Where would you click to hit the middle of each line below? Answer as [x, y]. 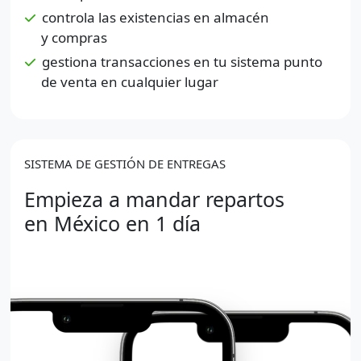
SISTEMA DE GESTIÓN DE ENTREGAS [124, 164]
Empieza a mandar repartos [154, 199]
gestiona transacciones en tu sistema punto [182, 61]
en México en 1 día [112, 224]
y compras [74, 37]
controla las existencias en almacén [155, 17]
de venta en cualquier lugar [130, 81]
